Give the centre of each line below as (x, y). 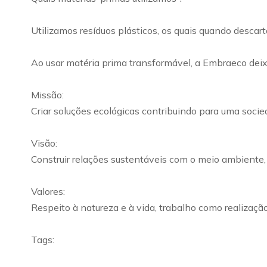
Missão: (47, 95)
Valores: (48, 191)
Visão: (44, 143)
